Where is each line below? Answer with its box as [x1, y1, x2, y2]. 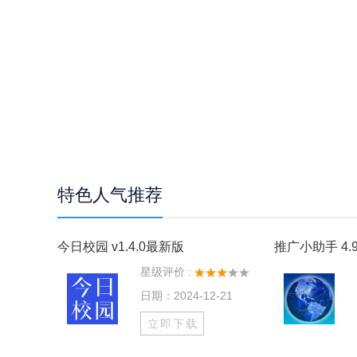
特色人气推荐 [57, 185, 163, 205]
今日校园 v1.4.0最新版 [57, 240, 184, 253]
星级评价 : [140, 265, 191, 278]
